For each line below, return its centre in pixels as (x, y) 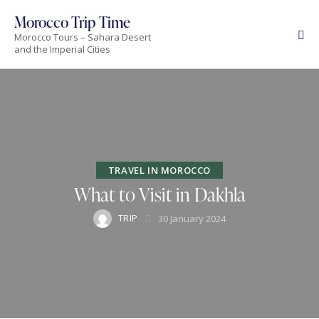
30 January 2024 (192, 218)
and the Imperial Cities (62, 49)
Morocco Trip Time (72, 22)
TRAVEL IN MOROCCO (159, 171)
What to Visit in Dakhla (159, 195)
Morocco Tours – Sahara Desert (83, 37)
